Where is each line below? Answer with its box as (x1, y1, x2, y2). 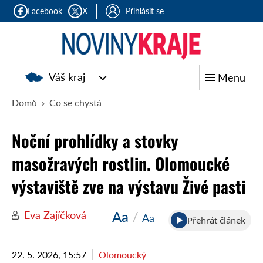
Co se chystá (49, 97, 102, 108)
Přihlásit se (126, 6, 164, 16)
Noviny (60, 62, 83, 75)
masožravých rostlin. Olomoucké (12, 151, 230, 176)
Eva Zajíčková (24, 208, 86, 221)
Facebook (28, 6, 63, 16)
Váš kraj (49, 70, 85, 83)
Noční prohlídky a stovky (12, 129, 178, 153)
